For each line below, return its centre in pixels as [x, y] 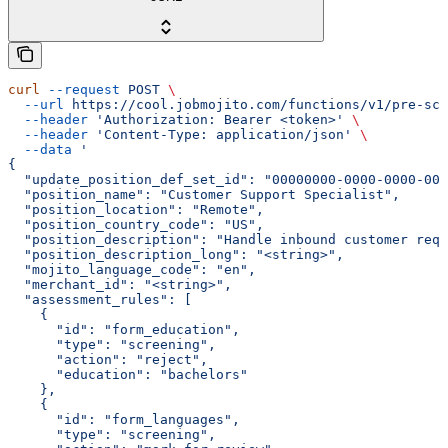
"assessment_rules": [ [100, 299]
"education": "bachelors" [128, 374]
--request [80, 89]
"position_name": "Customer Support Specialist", [204, 194]
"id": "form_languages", [124, 419]
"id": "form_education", [124, 329]
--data [40, 149]
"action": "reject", [108, 359]
